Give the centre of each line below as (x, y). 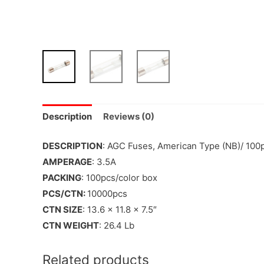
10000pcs (107, 193)
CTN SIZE (62, 209)
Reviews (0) (129, 117)
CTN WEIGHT (71, 225)
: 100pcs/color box (119, 177)
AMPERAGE (67, 161)
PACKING (62, 177)
